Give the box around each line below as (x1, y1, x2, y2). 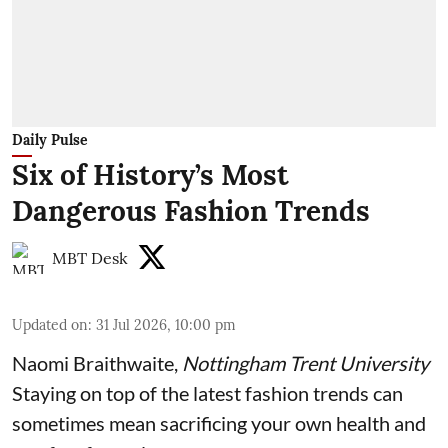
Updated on (12, 315, 88, 334)
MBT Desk (52, 247, 128, 268)
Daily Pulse (12, 130, 88, 149)
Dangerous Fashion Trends (12, 192, 370, 229)
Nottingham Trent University (182, 350, 429, 375)
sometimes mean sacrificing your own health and (12, 410, 426, 435)
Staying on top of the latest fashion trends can (12, 380, 403, 405)
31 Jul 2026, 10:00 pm (96, 315, 236, 334)
